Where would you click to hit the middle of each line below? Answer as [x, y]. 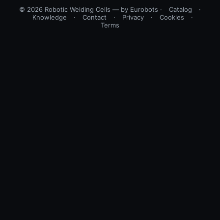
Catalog [180, 10]
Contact [94, 17]
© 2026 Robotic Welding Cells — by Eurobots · [92, 10]
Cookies [172, 17]
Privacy [133, 17]
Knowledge [49, 17]
